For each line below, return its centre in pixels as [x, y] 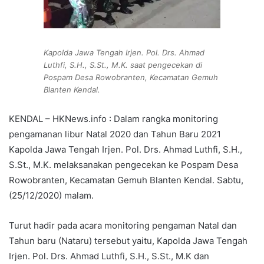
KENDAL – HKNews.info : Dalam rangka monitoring [113, 119]
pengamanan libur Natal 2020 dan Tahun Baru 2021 [115, 134]
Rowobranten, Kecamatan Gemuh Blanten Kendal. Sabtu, [126, 180]
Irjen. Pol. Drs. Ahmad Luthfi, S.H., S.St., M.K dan [109, 256]
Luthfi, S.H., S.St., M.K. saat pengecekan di [123, 65]
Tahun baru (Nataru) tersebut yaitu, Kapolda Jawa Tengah [128, 241]
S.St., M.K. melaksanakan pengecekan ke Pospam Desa [123, 165]
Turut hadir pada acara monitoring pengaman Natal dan [123, 226]
